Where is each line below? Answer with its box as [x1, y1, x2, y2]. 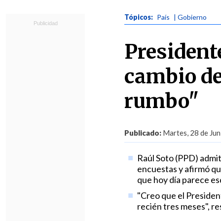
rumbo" [124, 89, 199, 113]
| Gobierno [174, 13, 207, 21]
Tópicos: [124, 13, 154, 21]
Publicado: [124, 128, 161, 137]
